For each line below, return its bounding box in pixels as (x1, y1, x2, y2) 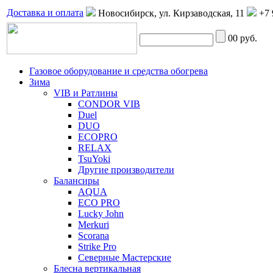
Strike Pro (78, 241, 116, 252)
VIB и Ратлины (54, 88, 118, 98)
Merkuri (78, 219, 109, 230)
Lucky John (78, 208, 124, 219)
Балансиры (54, 175, 99, 186)
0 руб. (233, 33, 257, 43)
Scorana (78, 230, 109, 241)
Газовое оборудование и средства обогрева (29, 66, 208, 76)
